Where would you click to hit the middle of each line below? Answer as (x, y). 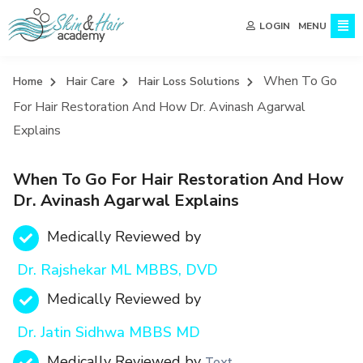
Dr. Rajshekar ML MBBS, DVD (118, 269)
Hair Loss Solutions (190, 82)
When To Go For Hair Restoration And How (179, 180)
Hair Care (91, 82)
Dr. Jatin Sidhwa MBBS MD (109, 332)
